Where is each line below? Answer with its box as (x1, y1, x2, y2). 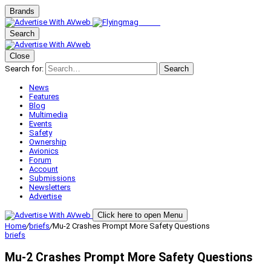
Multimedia (29, 110, 68, 119)
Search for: (5, 64, 44, 73)
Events (29, 119, 52, 128)
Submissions (29, 174, 76, 183)
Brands (10, 7, 34, 16)
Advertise (29, 192, 62, 201)
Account (29, 165, 58, 174)
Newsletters (29, 183, 71, 192)
